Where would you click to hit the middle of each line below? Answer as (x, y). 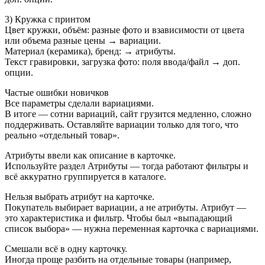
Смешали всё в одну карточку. (66, 249)
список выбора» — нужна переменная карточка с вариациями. (132, 229)
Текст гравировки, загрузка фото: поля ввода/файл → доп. (122, 62)
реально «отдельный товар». (62, 135)
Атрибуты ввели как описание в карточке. (90, 156)
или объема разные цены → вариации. (83, 41)
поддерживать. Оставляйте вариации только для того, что (122, 125)
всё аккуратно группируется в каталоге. (85, 177)
